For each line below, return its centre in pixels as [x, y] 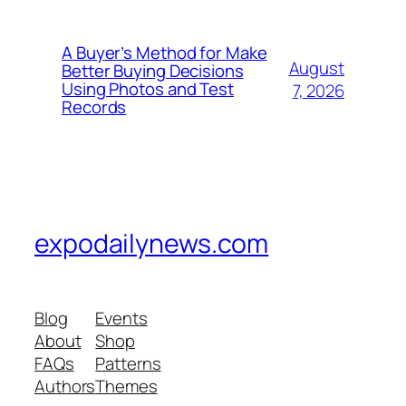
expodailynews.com [152, 244]
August [316, 68]
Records [94, 107]
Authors [65, 386]
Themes [126, 386]
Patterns [128, 363]
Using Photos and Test [148, 89]
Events [121, 318]
